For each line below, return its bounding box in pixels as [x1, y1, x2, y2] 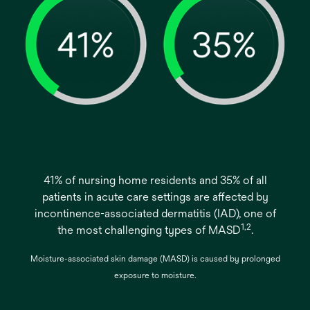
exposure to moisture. [113, 271, 197, 280]
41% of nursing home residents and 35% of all [43, 174, 267, 187]
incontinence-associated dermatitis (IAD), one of [34, 207, 276, 220]
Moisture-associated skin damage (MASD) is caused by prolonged [30, 254, 280, 264]
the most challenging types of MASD [57, 224, 241, 237]
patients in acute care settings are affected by [42, 190, 268, 203]
